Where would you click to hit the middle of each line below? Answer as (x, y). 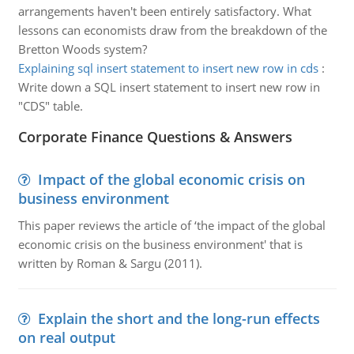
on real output (66, 337)
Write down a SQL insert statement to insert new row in (169, 87)
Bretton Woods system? (82, 49)
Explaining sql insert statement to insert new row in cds (168, 68)
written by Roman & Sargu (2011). (110, 263)
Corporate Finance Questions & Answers (155, 137)
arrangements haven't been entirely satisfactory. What (164, 11)
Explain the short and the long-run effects (179, 318)
